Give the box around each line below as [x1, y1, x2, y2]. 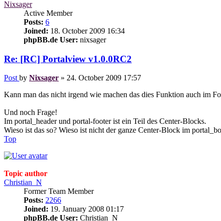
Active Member [24, 8, 73, 17]
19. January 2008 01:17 [48, 205, 124, 214]
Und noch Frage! [4, 108, 57, 117]
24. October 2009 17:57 [67, 74, 141, 82]
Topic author [4, 169, 47, 178]
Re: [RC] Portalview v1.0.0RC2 [4, 53, 132, 64]
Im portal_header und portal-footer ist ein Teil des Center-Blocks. [4, 117, 206, 126]
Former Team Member [24, 187, 94, 196]
